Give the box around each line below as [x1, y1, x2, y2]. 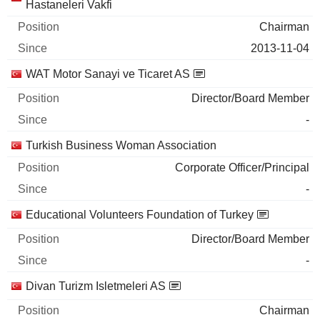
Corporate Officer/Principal [175, 161, 309, 174]
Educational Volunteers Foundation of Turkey [26, 209, 254, 221]
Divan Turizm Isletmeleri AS [26, 280, 166, 292]
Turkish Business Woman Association [26, 139, 216, 151]
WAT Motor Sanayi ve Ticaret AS [26, 68, 190, 80]
